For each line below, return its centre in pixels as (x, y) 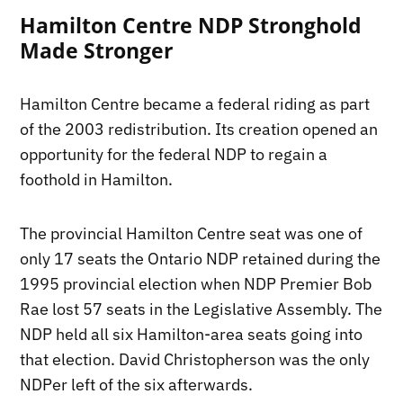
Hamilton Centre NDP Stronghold (191, 25)
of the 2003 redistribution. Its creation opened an (199, 129)
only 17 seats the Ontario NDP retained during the (201, 258)
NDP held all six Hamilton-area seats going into (192, 334)
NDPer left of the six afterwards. (137, 384)
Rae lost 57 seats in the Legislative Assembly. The (201, 309)
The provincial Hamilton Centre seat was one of (192, 233)
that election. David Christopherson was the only (195, 359)
